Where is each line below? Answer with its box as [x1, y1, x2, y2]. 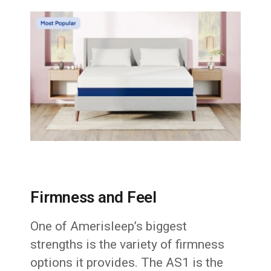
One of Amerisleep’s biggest [30, 219, 188, 234]
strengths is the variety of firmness [30, 237, 225, 252]
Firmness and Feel [30, 188, 157, 207]
